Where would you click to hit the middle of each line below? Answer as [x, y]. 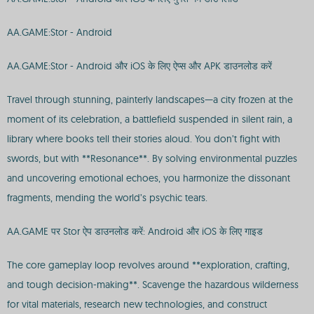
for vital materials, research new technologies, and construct [137, 304]
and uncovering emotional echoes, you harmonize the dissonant [149, 178]
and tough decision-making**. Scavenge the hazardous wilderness [153, 285]
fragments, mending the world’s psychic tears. [107, 198]
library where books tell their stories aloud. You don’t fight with [144, 139]
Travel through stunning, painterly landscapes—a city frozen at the [150, 100]
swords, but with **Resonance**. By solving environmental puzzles [152, 158]
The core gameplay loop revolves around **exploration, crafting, [148, 265]
